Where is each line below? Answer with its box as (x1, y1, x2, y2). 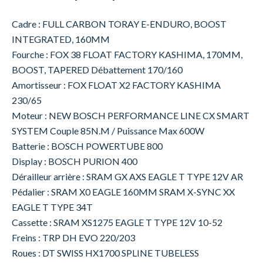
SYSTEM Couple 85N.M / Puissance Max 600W (12, 125, 204, 137)
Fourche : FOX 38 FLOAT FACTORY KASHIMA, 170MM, (12, 49, 242, 60)
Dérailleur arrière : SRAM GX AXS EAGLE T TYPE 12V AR (12, 171, 243, 183)
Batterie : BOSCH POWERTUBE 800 (12, 140, 163, 152)
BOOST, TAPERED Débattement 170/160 (12, 64, 183, 76)
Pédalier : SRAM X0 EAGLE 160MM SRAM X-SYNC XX (12, 186, 235, 198)
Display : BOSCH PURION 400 (12, 156, 137, 167)
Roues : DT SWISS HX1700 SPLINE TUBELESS (12, 247, 199, 259)
